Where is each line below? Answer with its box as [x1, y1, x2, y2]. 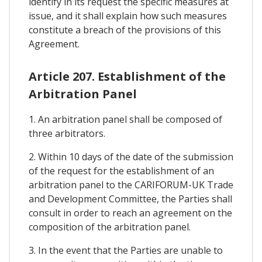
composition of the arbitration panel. [29, 220, 191, 233]
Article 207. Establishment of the [29, 68, 226, 84]
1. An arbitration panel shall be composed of [29, 112, 222, 126]
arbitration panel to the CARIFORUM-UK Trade [29, 178, 233, 191]
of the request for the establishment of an [29, 164, 214, 177]
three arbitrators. [29, 126, 105, 140]
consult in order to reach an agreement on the [29, 206, 232, 219]
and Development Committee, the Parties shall [29, 192, 232, 205]
